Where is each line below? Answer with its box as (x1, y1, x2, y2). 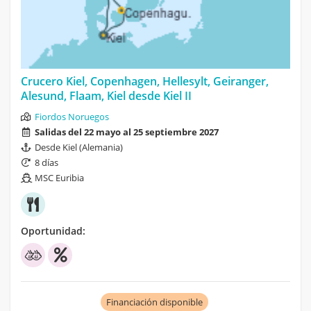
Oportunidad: (21, 224, 85, 237)
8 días (35, 155, 58, 169)
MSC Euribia (35, 171, 84, 184)
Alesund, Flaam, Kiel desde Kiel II (21, 87, 192, 103)
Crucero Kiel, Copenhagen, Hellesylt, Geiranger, (21, 73, 269, 89)
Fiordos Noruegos (35, 110, 109, 123)
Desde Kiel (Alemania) (35, 140, 123, 153)
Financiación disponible (106, 295, 203, 308)
